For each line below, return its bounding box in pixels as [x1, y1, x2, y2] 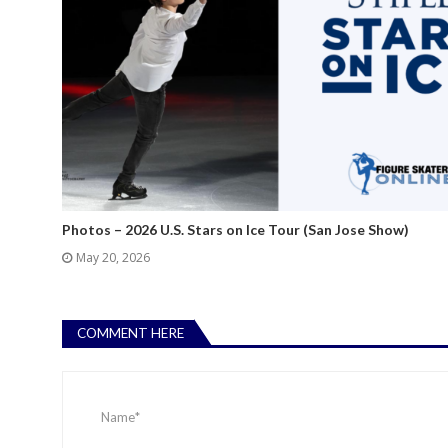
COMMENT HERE [77, 324, 184, 341]
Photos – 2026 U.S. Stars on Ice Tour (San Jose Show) [62, 221, 409, 239]
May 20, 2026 [75, 249, 150, 267]
